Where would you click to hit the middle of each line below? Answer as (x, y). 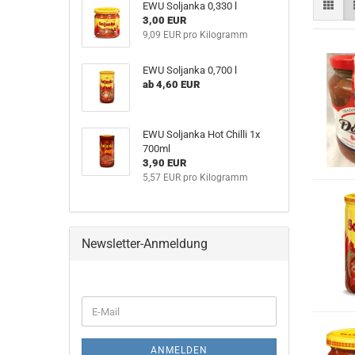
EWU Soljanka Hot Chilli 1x (201, 134)
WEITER (99, 302)
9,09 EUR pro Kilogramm (195, 35)
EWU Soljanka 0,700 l (189, 70)
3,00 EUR (164, 20)
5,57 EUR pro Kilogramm (195, 177)
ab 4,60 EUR (171, 84)
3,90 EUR (164, 163)
